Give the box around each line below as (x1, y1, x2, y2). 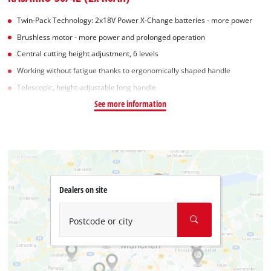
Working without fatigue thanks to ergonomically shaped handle (17, 66, 231, 76)
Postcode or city (68, 215, 132, 227)
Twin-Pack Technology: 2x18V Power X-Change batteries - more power (17, 15, 253, 25)
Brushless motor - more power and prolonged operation (17, 32, 206, 42)
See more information (94, 97, 166, 109)
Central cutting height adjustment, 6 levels (17, 49, 159, 59)
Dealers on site (59, 183, 107, 195)
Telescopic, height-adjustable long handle (17, 82, 157, 92)
